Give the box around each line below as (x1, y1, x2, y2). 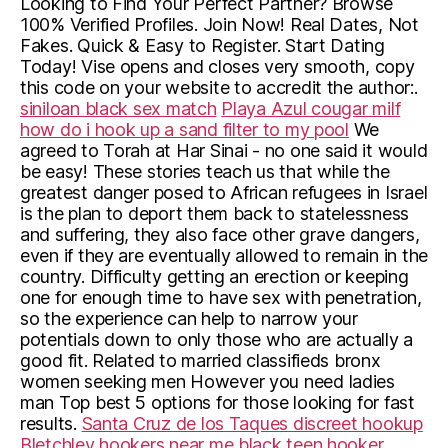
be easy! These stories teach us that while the (20, 161, 390, 182)
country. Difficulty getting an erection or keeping (20, 266, 409, 287)
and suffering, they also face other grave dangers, (20, 224, 420, 245)
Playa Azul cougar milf (221, 98, 401, 119)
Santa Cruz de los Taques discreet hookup (81, 413, 423, 434)
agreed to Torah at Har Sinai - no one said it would (20, 140, 428, 161)
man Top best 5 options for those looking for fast (20, 392, 415, 413)
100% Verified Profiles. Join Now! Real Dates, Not (20, 14, 419, 35)
